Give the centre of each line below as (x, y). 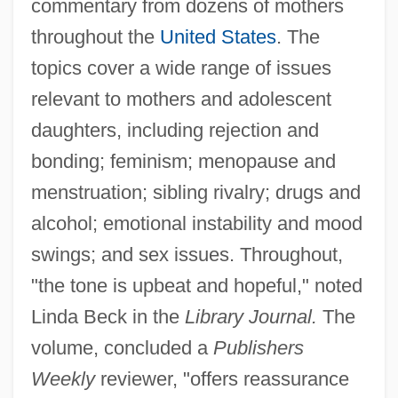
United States (218, 37)
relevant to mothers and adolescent (181, 99)
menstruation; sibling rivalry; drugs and (195, 193)
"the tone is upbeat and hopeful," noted (196, 286)
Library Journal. (251, 317)
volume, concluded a (122, 348)
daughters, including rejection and (175, 131)
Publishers (258, 348)
